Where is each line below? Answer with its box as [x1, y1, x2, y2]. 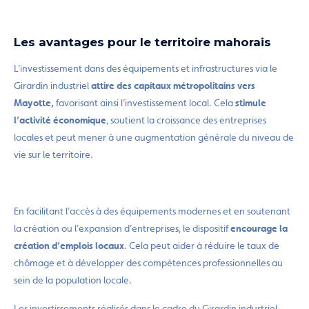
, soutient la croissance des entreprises [106, 114, 266, 126]
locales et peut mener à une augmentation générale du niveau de [14, 132, 294, 143]
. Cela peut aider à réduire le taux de [124, 240, 279, 251]
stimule [235, 97, 266, 108]
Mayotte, [14, 97, 54, 108]
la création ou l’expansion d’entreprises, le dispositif [14, 223, 230, 234]
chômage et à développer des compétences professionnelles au [14, 257, 283, 268]
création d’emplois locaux [14, 240, 124, 251]
